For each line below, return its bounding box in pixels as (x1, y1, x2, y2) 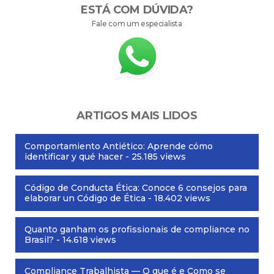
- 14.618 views (54, 234, 116, 246)
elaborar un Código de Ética (24, 193, 146, 204)
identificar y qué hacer (24, 151, 123, 163)
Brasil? (24, 234, 54, 246)
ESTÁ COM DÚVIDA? (80, 3, 194, 17)
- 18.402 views (146, 193, 210, 204)
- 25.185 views (123, 151, 186, 163)
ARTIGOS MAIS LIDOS (76, 109, 198, 123)
